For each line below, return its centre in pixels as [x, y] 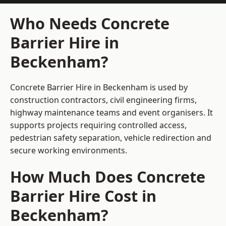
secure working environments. [69, 151]
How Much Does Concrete [108, 177]
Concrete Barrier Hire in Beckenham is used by [99, 88]
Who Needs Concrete [90, 23]
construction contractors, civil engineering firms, [103, 100]
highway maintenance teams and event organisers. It [111, 113]
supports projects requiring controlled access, [98, 125]
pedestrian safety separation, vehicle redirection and [111, 138]
